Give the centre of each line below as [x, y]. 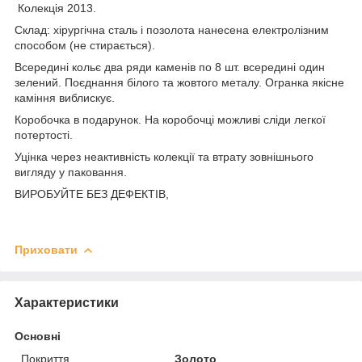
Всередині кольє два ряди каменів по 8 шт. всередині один [170, 67]
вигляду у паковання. [72, 172]
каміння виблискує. [65, 97]
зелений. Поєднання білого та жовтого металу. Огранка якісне [179, 82]
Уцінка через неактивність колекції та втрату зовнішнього [164, 156]
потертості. [44, 135]
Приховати [46, 249]
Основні [38, 336]
